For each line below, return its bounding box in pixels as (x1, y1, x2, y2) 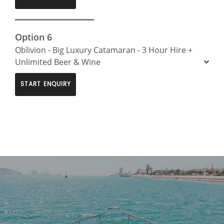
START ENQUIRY (20, 79, 71, 89)
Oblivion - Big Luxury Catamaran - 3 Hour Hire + (15, 44, 192, 55)
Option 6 (15, 30, 52, 43)
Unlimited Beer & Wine (15, 56, 100, 67)
